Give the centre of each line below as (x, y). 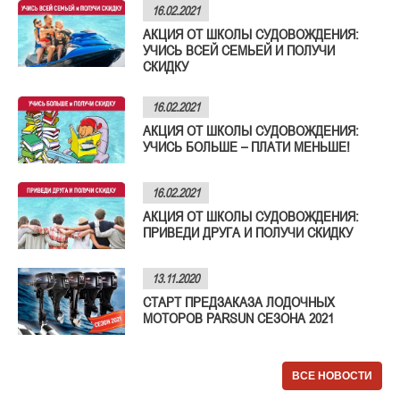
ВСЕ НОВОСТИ (332, 375)
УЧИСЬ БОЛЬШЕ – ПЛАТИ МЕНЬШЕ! (246, 146)
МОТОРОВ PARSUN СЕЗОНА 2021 (238, 317)
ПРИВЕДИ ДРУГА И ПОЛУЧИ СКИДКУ (248, 232)
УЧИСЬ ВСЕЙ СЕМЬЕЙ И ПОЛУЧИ (239, 50)
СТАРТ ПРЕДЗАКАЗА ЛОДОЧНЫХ (239, 301)
